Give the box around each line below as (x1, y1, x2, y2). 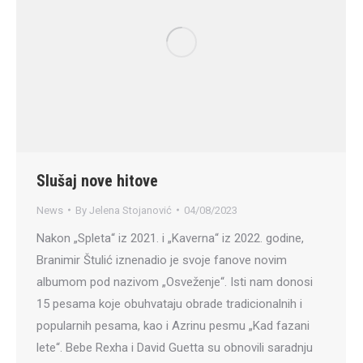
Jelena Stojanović (89, 203, 172, 216)
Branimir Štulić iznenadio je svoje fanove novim (36, 252, 287, 267)
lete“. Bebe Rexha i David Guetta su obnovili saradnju (36, 340, 313, 355)
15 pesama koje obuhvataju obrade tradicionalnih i (36, 296, 302, 311)
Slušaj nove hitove (36, 170, 158, 190)
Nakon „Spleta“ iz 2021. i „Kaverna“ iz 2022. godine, (36, 230, 304, 246)
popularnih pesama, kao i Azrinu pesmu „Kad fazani (36, 318, 310, 333)
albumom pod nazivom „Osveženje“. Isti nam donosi (36, 274, 313, 289)
